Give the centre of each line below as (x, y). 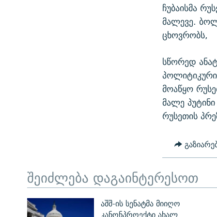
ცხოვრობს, (185, 35)
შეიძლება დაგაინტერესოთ (113, 178)
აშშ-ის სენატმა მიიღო (140, 204)
